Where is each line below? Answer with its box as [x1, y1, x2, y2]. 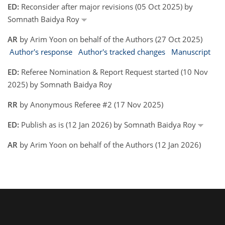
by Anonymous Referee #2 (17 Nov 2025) [18, 99, 163, 109]
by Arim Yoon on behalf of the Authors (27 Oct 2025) [18, 34, 202, 44]
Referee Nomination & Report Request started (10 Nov [19, 67, 208, 77]
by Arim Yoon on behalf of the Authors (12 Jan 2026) [18, 140, 201, 150]
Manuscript [171, 47, 210, 57]
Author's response [10, 47, 72, 57]
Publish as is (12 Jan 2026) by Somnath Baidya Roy [19, 120, 198, 130]
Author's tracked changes [78, 47, 165, 57]
